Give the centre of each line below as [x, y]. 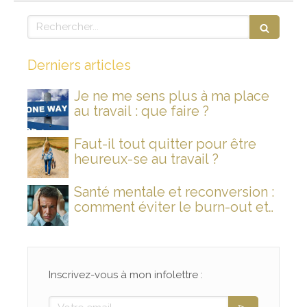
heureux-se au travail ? [146, 159]
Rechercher [57, 21]
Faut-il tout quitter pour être [165, 144]
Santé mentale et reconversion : [174, 192]
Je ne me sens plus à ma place [172, 96]
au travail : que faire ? [142, 111]
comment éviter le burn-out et [171, 207]
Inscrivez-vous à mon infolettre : [126, 274]
